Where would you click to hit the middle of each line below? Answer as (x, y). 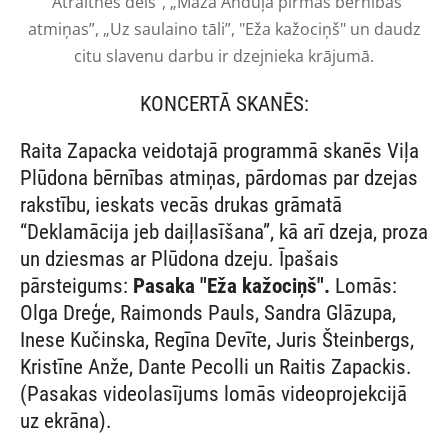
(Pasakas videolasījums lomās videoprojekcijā (213, 394)
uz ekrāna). (66, 421)
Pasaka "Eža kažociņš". (234, 286)
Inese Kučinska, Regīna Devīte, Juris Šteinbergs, (217, 340)
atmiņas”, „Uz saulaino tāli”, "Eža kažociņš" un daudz (224, 28)
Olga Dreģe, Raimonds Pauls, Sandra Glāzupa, (208, 313)
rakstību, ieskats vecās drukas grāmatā (181, 205)
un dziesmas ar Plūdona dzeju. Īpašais (179, 259)
